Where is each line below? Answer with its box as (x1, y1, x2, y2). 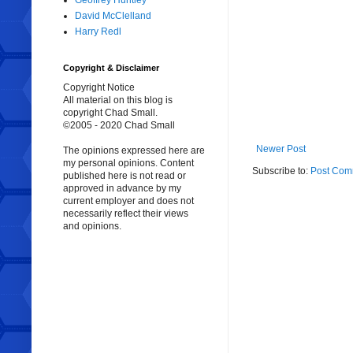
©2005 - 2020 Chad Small (63, 120, 175, 132)
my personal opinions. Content (63, 158, 194, 169)
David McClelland (75, 10, 151, 22)
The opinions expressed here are (63, 145, 205, 157)
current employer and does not (63, 195, 194, 207)
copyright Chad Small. (63, 107, 158, 119)
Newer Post (256, 143, 306, 155)
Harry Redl (75, 26, 121, 38)
